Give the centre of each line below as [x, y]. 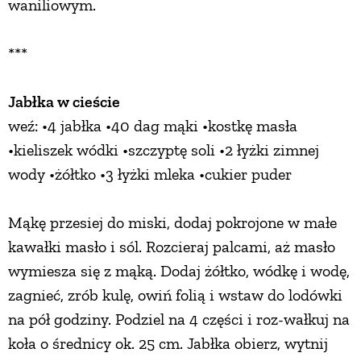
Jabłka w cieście [64, 102]
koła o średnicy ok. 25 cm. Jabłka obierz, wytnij [168, 344]
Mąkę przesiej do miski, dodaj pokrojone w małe [172, 223]
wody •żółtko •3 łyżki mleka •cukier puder [150, 174]
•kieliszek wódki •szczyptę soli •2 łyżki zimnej [164, 150]
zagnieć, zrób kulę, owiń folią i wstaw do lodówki [175, 295]
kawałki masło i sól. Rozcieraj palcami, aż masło [172, 247]
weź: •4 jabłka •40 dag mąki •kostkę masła [153, 126]
